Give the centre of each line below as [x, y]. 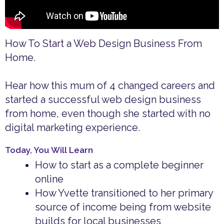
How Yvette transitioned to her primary [124, 193]
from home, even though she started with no [108, 114]
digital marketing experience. [72, 128]
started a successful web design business [103, 100]
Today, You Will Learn [49, 150]
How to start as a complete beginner [119, 165]
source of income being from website [123, 207]
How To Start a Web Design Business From [103, 44]
